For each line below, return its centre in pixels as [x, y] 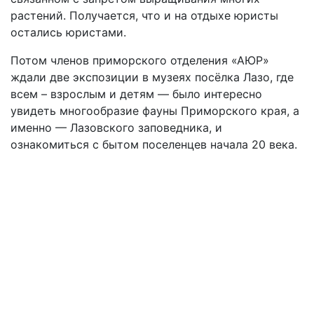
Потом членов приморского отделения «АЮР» [140, 60]
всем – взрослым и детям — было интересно [136, 94]
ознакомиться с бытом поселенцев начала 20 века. [154, 144]
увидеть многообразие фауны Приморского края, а [155, 111]
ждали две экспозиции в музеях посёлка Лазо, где [152, 77]
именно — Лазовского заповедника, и [116, 128]
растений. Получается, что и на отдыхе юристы [144, 15]
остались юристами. [68, 32]
